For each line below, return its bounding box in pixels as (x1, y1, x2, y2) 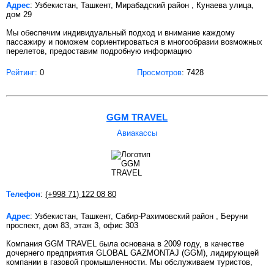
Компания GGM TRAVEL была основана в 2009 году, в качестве (6, 239, 244, 248)
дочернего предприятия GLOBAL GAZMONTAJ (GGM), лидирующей (6, 248, 259, 257)
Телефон (6, 189, 40, 199)
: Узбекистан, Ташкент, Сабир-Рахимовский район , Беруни (30, 211, 248, 221)
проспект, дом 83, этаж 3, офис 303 (6, 220, 138, 230)
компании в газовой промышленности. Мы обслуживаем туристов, (6, 257, 253, 267)
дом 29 (6, 9, 32, 19)
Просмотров (137, 67, 182, 77)
